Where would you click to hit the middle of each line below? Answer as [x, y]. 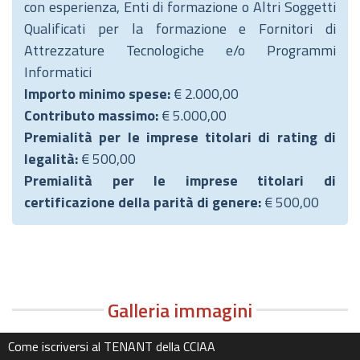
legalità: [53, 159]
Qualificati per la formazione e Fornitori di [180, 29]
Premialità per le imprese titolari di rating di [180, 137]
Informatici [58, 72]
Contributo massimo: [93, 115]
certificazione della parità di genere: [144, 202]
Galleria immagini [180, 310]
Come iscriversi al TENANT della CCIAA [112, 346]
